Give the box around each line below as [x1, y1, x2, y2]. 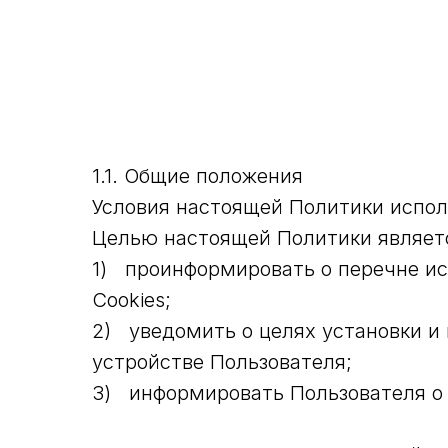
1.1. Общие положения [92, 164, 303, 188]
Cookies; [92, 288, 171, 312]
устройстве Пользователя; [92, 350, 352, 374]
